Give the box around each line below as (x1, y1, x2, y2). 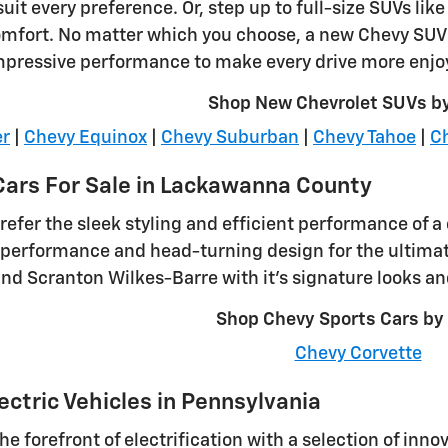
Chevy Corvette (294, 345, 422, 364)
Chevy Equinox (24, 129, 147, 148)
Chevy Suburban (161, 129, 299, 148)
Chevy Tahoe (313, 129, 416, 148)
